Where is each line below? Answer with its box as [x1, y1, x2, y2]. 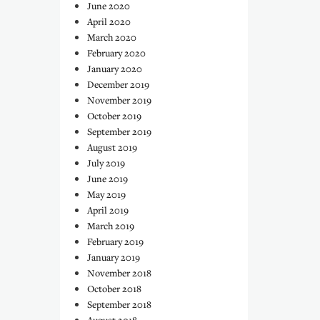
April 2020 [87, 15, 131, 28]
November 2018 [87, 266, 151, 279]
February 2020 [87, 46, 146, 59]
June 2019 [87, 172, 128, 185]
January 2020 [87, 62, 142, 75]
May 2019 [87, 188, 126, 201]
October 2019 [87, 109, 141, 122]
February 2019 [87, 235, 144, 248]
